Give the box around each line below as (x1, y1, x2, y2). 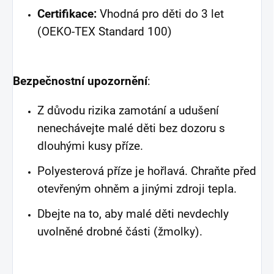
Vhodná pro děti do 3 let (97, 7, 224, 21)
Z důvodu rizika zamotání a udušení (37, 103, 219, 117)
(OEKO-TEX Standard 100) (37, 24, 172, 39)
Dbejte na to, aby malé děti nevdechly (37, 207, 229, 221)
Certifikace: (37, 7, 97, 21)
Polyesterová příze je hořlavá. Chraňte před (37, 164, 256, 178)
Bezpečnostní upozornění (13, 74, 147, 88)
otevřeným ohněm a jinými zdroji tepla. (37, 182, 237, 196)
